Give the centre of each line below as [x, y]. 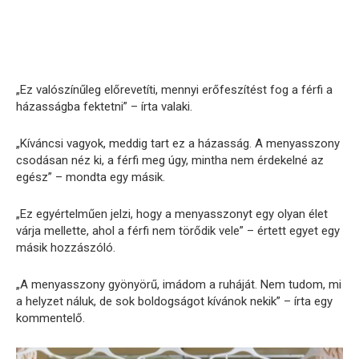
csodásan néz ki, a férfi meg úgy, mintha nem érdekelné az [170, 161]
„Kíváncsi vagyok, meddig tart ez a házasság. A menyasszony [178, 144]
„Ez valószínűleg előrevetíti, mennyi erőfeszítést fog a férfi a [174, 90]
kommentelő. [50, 319]
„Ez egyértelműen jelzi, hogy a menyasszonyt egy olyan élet [172, 214]
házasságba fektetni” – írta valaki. [104, 107]
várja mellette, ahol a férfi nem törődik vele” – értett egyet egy [178, 231]
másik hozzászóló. [66, 248]
